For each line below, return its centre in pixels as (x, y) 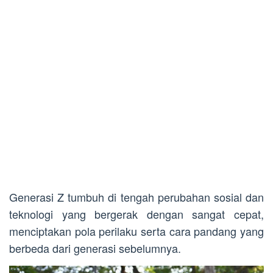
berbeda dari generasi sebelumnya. (95, 248)
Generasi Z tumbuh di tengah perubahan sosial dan (136, 197)
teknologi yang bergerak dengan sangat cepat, (136, 214)
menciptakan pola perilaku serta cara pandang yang (136, 231)
